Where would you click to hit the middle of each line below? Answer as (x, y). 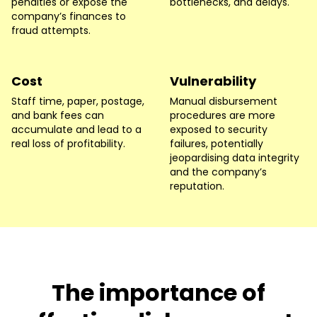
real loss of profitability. (68, 143)
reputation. (197, 186)
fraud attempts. (51, 30)
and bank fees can (58, 115)
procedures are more (223, 115)
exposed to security (219, 129)
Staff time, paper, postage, (78, 101)
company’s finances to (69, 16)
